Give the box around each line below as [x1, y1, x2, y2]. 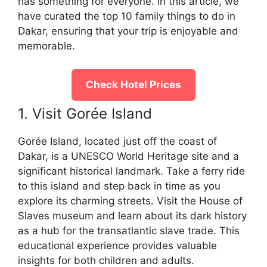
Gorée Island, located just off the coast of [18, 135, 217, 147]
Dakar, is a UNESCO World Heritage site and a [18, 150, 239, 162]
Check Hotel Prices [86, 78, 181, 91]
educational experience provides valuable [18, 239, 217, 252]
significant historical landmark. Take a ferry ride [18, 164, 245, 177]
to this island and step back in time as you [18, 179, 221, 192]
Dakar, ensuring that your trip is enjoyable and [18, 25, 238, 38]
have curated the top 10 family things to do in [18, 10, 235, 23]
